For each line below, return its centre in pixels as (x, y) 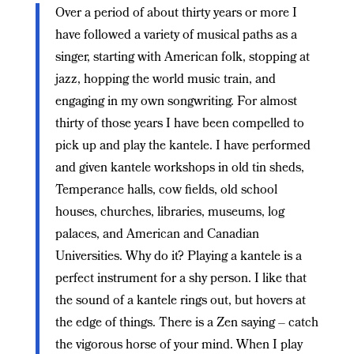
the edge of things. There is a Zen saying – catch (186, 323)
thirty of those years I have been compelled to (179, 124)
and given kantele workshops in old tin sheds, (179, 168)
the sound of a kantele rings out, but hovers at (180, 301)
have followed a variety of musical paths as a (176, 36)
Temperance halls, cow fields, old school (166, 190)
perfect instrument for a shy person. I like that (181, 279)
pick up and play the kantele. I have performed (183, 146)
